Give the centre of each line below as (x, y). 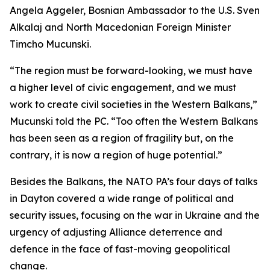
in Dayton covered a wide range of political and (122, 198)
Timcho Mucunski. (50, 44)
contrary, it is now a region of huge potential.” (117, 155)
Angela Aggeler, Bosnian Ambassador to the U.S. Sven (135, 10)
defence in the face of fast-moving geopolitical (120, 249)
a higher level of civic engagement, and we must (123, 87)
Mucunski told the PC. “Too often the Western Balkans (134, 121)
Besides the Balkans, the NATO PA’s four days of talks (133, 181)
